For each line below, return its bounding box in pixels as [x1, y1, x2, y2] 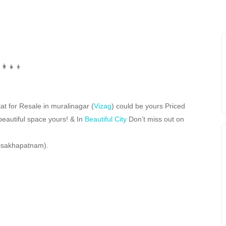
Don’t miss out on [127, 115, 184, 123]
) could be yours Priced [111, 101, 185, 110]
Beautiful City [85, 115, 127, 123]
